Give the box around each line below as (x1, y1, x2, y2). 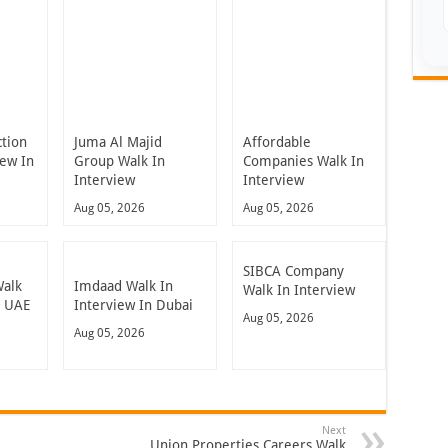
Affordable (242, 134, 311, 151)
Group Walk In (74, 153, 165, 170)
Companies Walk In (242, 153, 364, 170)
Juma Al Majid (74, 134, 162, 151)
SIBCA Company (242, 263, 344, 280)
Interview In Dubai (74, 297, 193, 314)
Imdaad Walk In (74, 278, 173, 295)
